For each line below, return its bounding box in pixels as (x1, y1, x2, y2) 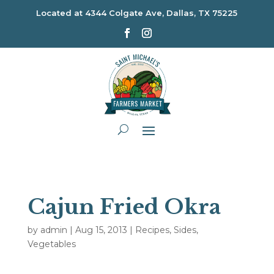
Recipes (135, 224, 169, 235)
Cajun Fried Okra (27, 193, 221, 220)
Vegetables (27, 238, 76, 250)
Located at (36, 8, 86, 18)
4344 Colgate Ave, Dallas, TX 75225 (85, 8, 238, 18)
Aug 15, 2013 (75, 224, 127, 235)
